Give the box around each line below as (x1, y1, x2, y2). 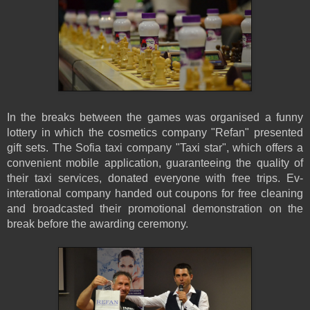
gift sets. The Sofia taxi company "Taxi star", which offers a (7, 141, 303, 154)
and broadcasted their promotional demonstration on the (7, 202, 303, 215)
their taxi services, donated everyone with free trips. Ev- (7, 172, 303, 184)
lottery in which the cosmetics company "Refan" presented (7, 126, 303, 138)
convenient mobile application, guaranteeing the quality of (7, 156, 303, 169)
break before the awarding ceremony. (7, 217, 188, 230)
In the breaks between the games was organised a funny (7, 111, 303, 123)
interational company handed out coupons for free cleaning (7, 187, 303, 199)
